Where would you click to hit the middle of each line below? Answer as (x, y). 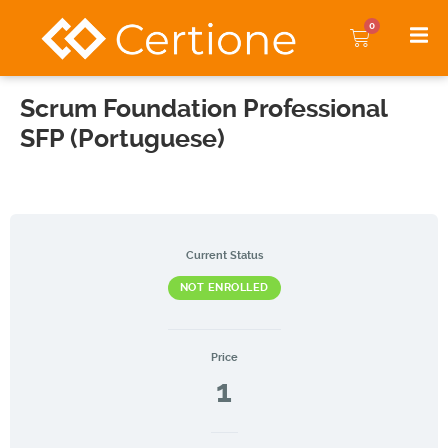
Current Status (224, 255)
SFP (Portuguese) (122, 138)
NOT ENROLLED (224, 287)
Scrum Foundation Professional (203, 108)
